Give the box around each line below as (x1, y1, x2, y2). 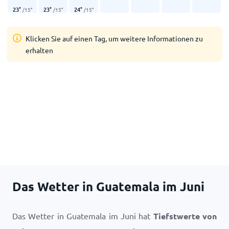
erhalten (26, 45, 54, 55)
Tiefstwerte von (153, 211, 217, 221)
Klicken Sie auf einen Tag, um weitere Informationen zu (26, 34, 203, 43)
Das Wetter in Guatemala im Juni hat (12, 211, 153, 221)
